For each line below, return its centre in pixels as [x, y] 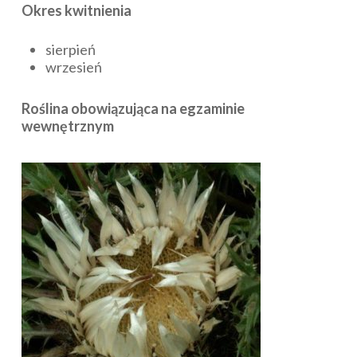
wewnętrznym [67, 126]
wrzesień [73, 67]
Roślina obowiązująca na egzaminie [133, 108]
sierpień [70, 49]
